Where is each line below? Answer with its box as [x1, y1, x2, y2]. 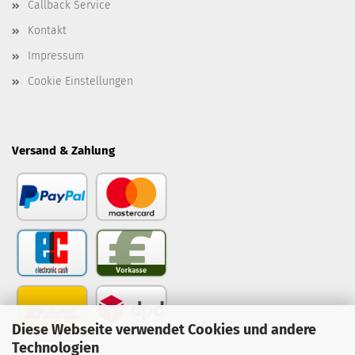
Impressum [28, 49, 84, 63]
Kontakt [28, 24, 67, 37]
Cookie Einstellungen [28, 74, 133, 88]
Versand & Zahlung [12, 143, 115, 158]
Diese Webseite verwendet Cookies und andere [12, 320, 316, 338]
